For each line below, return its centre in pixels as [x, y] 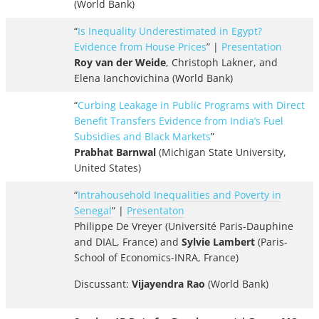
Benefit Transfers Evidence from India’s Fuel [179, 121]
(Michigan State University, [221, 152]
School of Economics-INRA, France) [156, 258]
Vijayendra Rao [168, 284]
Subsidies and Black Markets [142, 137]
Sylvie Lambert [218, 242]
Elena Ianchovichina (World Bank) [153, 78]
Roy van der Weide [120, 63]
